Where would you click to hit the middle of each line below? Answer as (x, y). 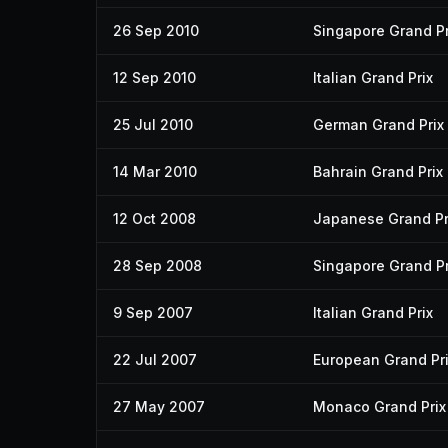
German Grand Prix (378, 124)
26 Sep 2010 (156, 30)
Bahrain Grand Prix (378, 171)
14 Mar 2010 (155, 171)
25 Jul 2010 (153, 124)
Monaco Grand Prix (379, 406)
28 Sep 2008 (157, 265)
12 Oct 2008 (154, 218)
